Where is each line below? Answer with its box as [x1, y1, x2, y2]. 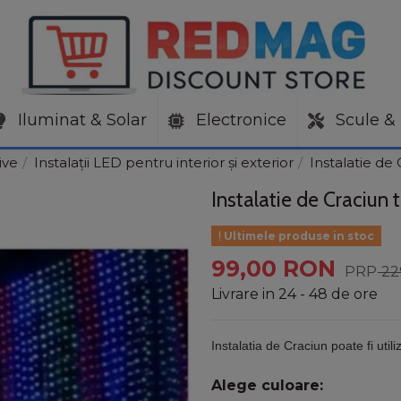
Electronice [192, 110, 286, 131]
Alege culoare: [211, 377, 323, 395]
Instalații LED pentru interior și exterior [34, 154, 294, 171]
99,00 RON [211, 254, 342, 282]
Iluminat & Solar [13, 110, 147, 131]
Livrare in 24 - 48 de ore [211, 286, 378, 303]
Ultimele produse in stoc [220, 228, 374, 243]
